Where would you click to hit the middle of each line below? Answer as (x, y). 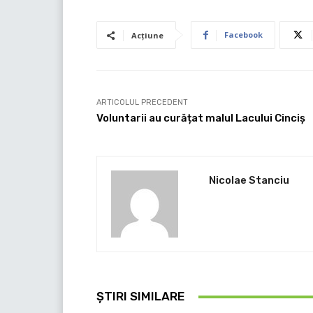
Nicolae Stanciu (249, 181)
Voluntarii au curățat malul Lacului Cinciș (201, 118)
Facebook (243, 35)
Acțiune (147, 36)
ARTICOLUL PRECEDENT (142, 103)
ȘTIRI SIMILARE (140, 297)
